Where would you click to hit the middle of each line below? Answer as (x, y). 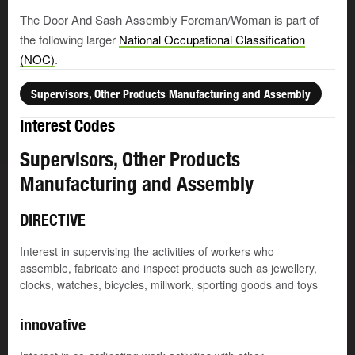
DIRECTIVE (53, 220)
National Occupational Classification (212, 40)
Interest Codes (67, 126)
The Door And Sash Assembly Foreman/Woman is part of (169, 20)
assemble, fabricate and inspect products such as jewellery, (168, 268)
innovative (53, 325)
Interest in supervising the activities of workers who (147, 252)
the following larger (69, 40)
